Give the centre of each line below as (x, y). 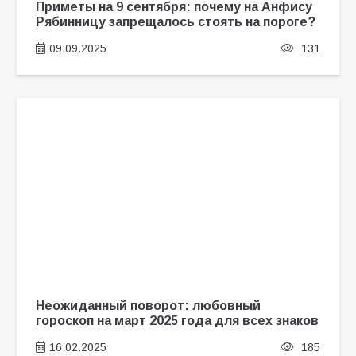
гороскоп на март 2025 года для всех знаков (177, 321)
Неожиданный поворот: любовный (148, 306)
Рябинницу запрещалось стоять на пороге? (175, 22)
